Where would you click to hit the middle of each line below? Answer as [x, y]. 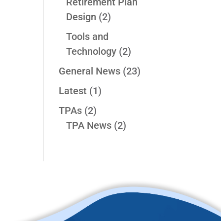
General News [90, 71]
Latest [73, 91]
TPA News [89, 126]
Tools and [88, 37]
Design [81, 17]
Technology [92, 52]
